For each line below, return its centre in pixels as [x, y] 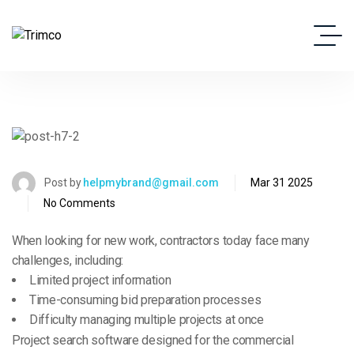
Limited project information [100, 280]
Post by [63, 183]
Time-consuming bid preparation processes [145, 299]
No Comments [79, 203]
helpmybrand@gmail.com [151, 183]
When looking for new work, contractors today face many [161, 240]
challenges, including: [68, 260]
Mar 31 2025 [282, 183]
